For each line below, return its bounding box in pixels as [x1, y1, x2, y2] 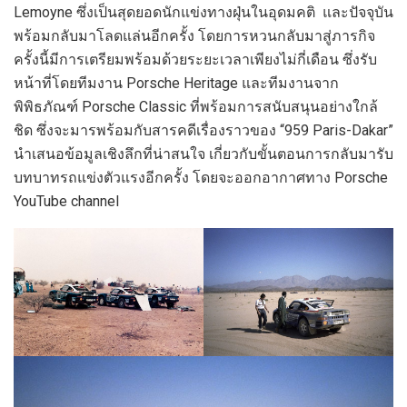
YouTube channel [14, 193, 119, 211]
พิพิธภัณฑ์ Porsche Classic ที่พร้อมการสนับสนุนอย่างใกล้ [14, 98, 378, 116]
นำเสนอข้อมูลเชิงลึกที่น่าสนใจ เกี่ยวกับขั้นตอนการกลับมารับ [14, 145, 393, 164]
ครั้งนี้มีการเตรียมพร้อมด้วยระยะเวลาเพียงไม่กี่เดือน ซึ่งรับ [14, 51, 377, 69]
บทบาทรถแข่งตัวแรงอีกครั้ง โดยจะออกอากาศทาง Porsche [14, 169, 388, 187]
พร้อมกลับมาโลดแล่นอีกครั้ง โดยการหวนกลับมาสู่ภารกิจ [14, 27, 375, 45]
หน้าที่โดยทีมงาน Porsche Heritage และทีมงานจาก [14, 74, 339, 93]
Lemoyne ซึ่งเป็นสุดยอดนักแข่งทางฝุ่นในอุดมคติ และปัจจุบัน [14, 4, 393, 22]
